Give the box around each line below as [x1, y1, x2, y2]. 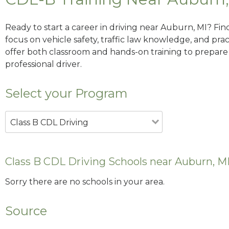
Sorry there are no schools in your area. [5, 177, 165, 187]
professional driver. [5, 59, 82, 69]
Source [5, 203, 47, 219]
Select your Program [5, 85, 128, 101]
